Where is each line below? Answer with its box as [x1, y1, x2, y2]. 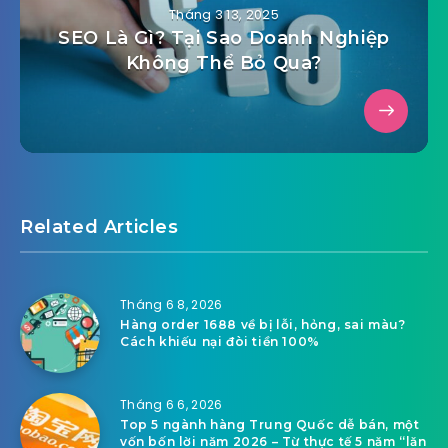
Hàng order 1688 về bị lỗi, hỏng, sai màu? [120, 317, 406, 333]
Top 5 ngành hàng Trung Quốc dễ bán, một [120, 417, 420, 433]
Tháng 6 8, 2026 [120, 296, 223, 314]
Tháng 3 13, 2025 [169, 5, 279, 25]
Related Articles [20, 216, 179, 239]
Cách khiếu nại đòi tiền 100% [120, 334, 320, 350]
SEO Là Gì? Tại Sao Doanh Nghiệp [58, 27, 390, 50]
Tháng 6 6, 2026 [120, 396, 223, 414]
